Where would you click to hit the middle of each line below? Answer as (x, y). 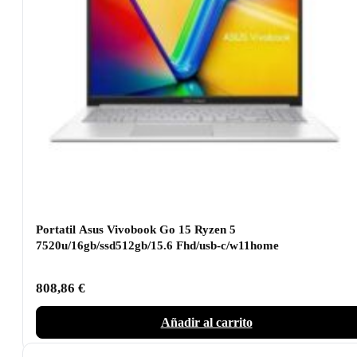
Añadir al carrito (206, 323)
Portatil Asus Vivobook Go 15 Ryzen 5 (136, 229)
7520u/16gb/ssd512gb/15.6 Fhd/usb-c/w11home (157, 245)
